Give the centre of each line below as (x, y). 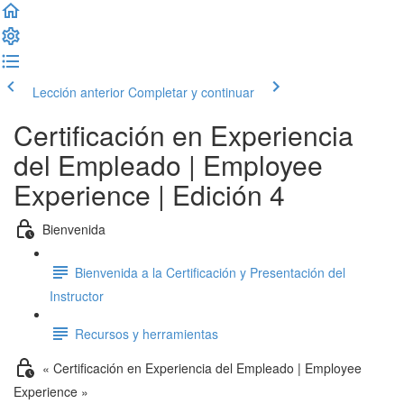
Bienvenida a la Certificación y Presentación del (210, 272)
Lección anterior (78, 92)
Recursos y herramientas (147, 333)
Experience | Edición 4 (149, 194)
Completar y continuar (191, 92)
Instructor (77, 296)
